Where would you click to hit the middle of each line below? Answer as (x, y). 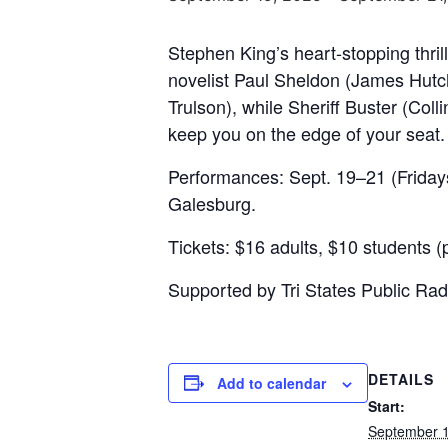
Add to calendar (271, 382)
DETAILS (401, 378)
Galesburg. (212, 202)
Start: (386, 405)
